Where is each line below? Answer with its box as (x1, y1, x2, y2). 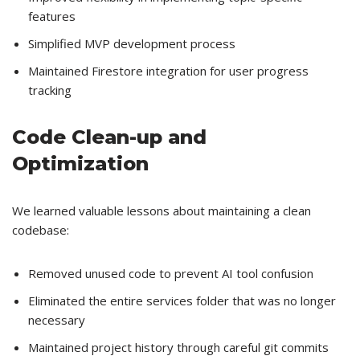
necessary (28, 312, 85, 329)
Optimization (12, 152, 149, 176)
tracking (28, 82, 72, 99)
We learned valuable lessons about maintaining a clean (12, 202, 311, 219)
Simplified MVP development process (28, 35, 235, 52)
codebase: (12, 222, 69, 239)
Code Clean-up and (12, 125, 207, 149)
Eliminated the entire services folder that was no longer (28, 292, 336, 309)
